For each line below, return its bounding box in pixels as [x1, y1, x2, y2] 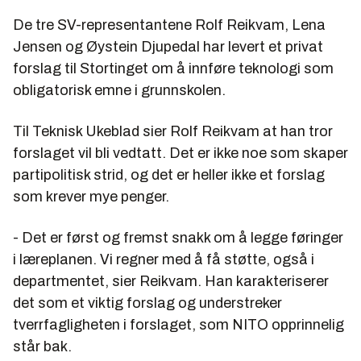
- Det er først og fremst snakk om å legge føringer [13, 230, 343, 246]
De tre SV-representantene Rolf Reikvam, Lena [13, 17, 326, 33]
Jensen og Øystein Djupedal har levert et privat [13, 39, 323, 55]
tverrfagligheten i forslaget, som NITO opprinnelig [13, 317, 344, 333]
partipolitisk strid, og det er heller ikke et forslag [13, 167, 325, 183]
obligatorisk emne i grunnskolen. [13, 82, 226, 98]
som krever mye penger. [13, 189, 169, 205]
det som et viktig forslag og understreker [13, 295, 282, 311]
